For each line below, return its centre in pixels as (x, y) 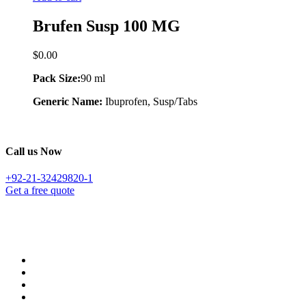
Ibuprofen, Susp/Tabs (151, 101)
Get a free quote (40, 191)
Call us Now (34, 152)
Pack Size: (57, 78)
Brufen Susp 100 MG (107, 26)
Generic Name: (69, 101)
